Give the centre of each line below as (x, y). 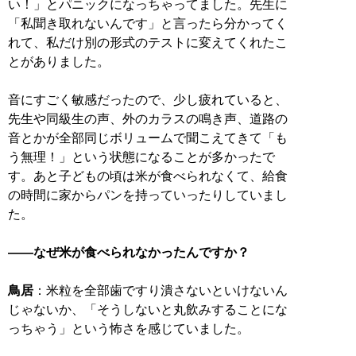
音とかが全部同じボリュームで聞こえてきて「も (148, 137)
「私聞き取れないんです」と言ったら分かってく (148, 23)
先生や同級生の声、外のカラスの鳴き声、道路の (148, 118)
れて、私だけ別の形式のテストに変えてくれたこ (148, 42)
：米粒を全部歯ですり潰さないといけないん (161, 290)
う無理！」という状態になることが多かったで (141, 157)
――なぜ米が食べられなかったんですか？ (129, 252)
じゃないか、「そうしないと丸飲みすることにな (148, 309)
